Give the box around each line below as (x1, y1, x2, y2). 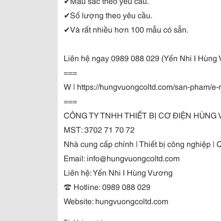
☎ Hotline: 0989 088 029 (64, 181, 152, 192)
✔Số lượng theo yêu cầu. (64, 9, 152, 20)
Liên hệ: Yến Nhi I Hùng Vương (64, 166, 173, 178)
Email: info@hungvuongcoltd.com (64, 152, 180, 163)
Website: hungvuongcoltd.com (64, 195, 168, 206)
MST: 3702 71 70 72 (64, 123, 135, 135)
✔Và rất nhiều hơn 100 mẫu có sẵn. (64, 23, 188, 35)
